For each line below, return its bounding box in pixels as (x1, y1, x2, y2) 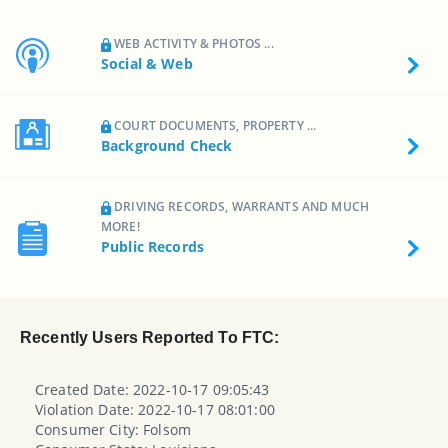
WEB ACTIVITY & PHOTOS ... (111, 35, 274, 53)
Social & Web (101, 54, 193, 74)
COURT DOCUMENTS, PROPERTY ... (111, 116, 317, 134)
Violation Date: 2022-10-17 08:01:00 (35, 399, 275, 419)
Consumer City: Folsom (35, 419, 191, 439)
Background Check (101, 135, 233, 155)
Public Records (101, 237, 205, 257)
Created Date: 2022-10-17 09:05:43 (35, 379, 270, 399)
